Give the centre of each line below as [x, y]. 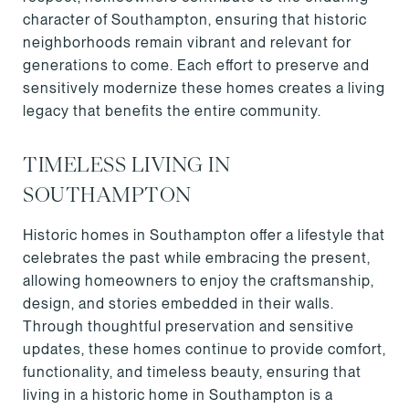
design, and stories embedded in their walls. [178, 304]
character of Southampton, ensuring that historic [195, 20]
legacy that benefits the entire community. [172, 111]
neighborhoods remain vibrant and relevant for [187, 42]
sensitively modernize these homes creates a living [204, 88]
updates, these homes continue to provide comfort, [204, 349]
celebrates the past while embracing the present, [197, 258]
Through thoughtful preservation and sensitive [189, 326]
